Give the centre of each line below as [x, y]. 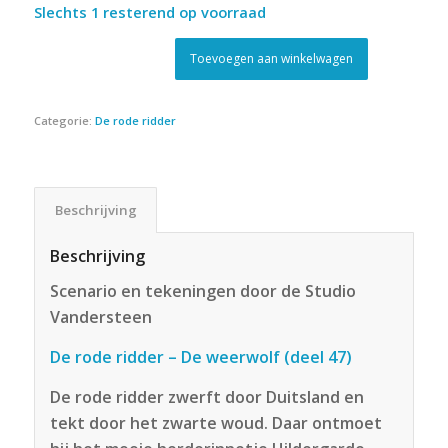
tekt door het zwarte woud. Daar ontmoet [215, 422]
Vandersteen [100, 317]
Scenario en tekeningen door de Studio [202, 291]
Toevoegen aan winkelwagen [272, 58]
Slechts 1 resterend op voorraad [149, 12]
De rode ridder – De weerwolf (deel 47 [197, 356]
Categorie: [64, 120]
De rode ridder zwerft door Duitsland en [206, 396]
